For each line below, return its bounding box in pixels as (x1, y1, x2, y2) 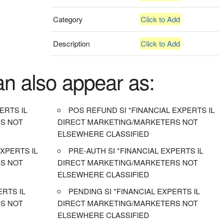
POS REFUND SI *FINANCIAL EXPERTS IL (68, 104, 215, 115)
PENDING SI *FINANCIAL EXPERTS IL (68, 185, 200, 196)
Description (53, 38, 90, 49)
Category (53, 13, 83, 24)
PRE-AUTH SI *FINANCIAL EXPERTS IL (68, 145, 204, 156)
